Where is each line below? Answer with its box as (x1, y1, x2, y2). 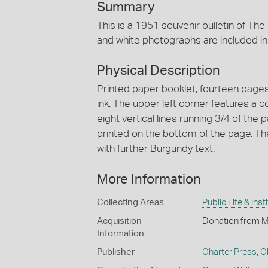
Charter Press (202, 247, 257, 257)
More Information (97, 172, 201, 186)
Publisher (97, 247, 135, 257)
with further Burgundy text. (97, 144, 215, 154)
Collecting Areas (97, 197, 164, 207)
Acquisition (97, 216, 142, 226)
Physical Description (97, 64, 220, 78)
